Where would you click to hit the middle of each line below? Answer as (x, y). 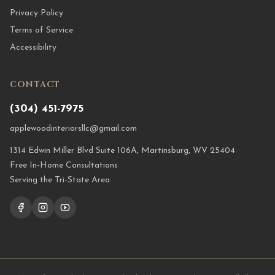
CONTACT (35, 84)
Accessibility (33, 48)
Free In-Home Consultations (64, 165)
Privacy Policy (37, 13)
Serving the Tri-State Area (60, 180)
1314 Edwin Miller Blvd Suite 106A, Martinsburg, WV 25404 (122, 151)
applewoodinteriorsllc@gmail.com (73, 129)
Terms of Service (41, 30)
